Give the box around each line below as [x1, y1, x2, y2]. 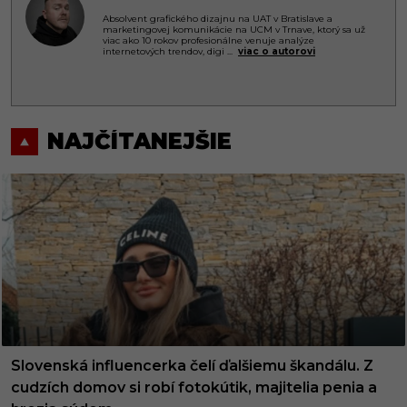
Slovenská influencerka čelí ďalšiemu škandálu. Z [11, 357, 373, 374]
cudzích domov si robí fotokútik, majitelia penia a [11, 379, 377, 396]
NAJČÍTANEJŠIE [47, 128, 232, 154]
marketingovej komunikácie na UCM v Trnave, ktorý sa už [103, 23, 365, 35]
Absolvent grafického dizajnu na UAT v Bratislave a [103, 12, 333, 25]
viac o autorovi [238, 45, 315, 57]
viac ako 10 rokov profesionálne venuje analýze [103, 34, 314, 46]
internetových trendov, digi [103, 45, 227, 57]
